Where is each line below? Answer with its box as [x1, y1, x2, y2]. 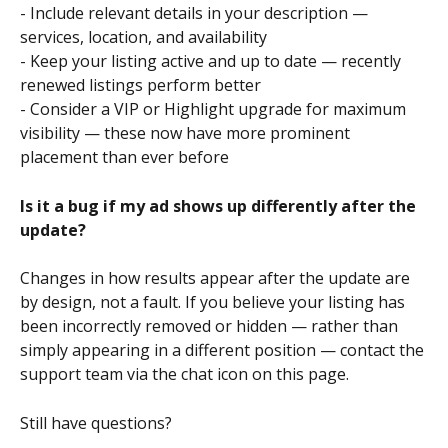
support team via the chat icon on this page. [20, 363, 349, 386]
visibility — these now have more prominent [20, 122, 354, 145]
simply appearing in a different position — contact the [20, 339, 428, 362]
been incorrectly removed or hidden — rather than [20, 315, 402, 338]
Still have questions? [20, 411, 172, 434]
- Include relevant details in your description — [20, 2, 372, 25]
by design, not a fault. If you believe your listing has [20, 291, 409, 314]
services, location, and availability [20, 26, 267, 49]
